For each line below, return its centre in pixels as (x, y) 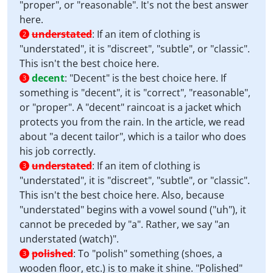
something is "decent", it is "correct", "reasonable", (135, 93)
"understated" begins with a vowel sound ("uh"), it (133, 210)
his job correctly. (58, 151)
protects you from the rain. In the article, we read (132, 122)
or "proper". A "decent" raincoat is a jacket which (130, 107)
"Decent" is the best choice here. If (148, 78)
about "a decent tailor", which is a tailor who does (133, 136)
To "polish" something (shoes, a (150, 253)
